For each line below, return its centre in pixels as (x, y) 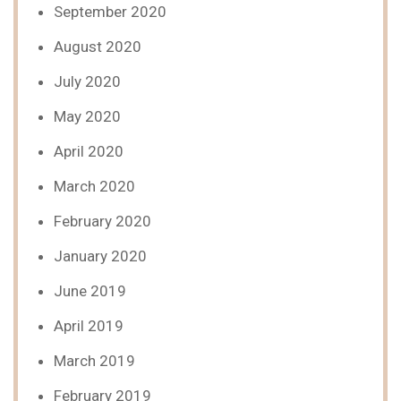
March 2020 (94, 186)
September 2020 (110, 12)
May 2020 (87, 116)
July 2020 (87, 81)
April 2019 (89, 326)
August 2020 (98, 47)
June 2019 (90, 291)
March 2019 (94, 361)
